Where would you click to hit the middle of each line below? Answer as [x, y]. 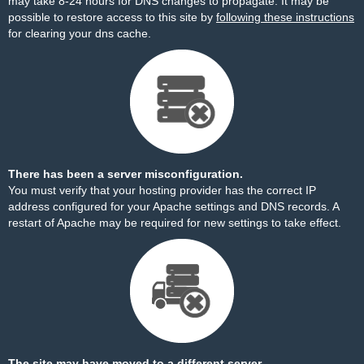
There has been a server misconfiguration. [126, 174]
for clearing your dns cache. [80, 33]
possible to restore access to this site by [112, 17]
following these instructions [285, 17]
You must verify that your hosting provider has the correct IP [162, 190]
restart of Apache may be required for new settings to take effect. [175, 223]
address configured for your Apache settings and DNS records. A [173, 206]
